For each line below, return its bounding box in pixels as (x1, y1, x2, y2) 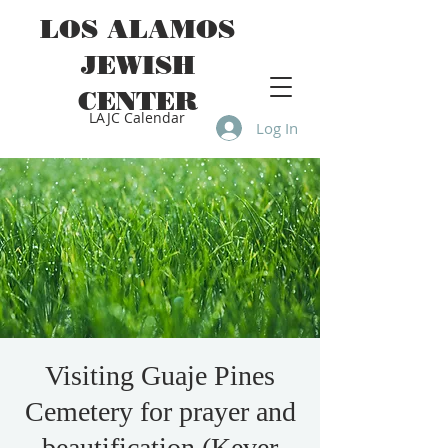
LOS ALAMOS (40, 13, 235, 45)
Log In (256, 117, 299, 138)
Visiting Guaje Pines (45, 360, 275, 391)
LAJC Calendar (89, 108, 185, 127)
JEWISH (80, 49, 195, 81)
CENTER (77, 85, 198, 117)
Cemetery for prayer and (24, 396, 296, 427)
